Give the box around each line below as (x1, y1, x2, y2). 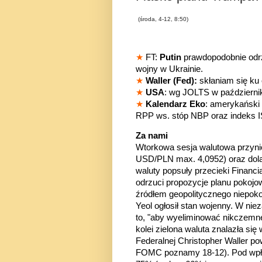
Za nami (136, 131, 168, 141)
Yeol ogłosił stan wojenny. (136, 201, 235, 211)
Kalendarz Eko (146, 99, 205, 109)
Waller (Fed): (146, 75, 197, 85)
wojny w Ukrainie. (136, 64, 203, 74)
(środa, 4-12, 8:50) (138, 16, 188, 23)
